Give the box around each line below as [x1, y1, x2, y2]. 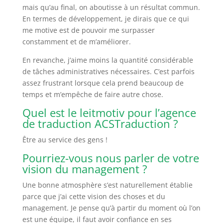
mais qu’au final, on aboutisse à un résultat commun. [22, 2, 200, 12]
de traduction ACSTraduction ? [22, 115, 178, 131]
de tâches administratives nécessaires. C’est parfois [22, 66, 195, 76]
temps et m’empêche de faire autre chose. [22, 89, 163, 99]
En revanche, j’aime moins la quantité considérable [22, 55, 193, 65]
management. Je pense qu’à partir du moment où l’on [22, 203, 201, 213]
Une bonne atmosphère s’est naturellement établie [22, 180, 193, 190]
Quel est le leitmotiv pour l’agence [22, 105, 196, 120]
